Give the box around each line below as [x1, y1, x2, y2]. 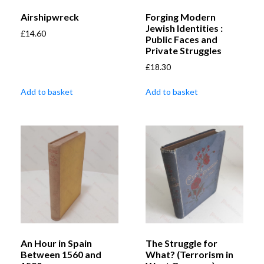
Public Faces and [146, 34, 217, 45]
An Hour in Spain [21, 237, 92, 249]
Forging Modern [146, 11, 216, 23]
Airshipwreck [21, 11, 79, 23]
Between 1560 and [21, 249, 101, 260]
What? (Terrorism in [146, 249, 233, 260]
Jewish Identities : [146, 22, 223, 34]
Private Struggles [146, 45, 222, 57]
